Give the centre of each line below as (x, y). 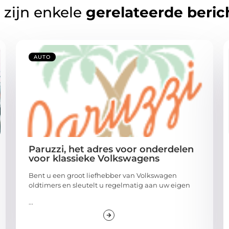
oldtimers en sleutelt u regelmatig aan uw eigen (109, 185)
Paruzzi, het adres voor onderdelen (111, 149)
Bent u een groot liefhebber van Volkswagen (102, 175)
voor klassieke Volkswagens (94, 158)
